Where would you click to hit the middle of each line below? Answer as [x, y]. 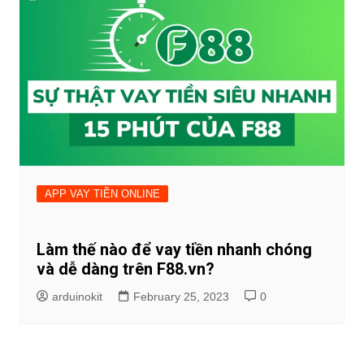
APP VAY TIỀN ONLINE [102, 194]
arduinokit [77, 297]
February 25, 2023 [181, 297]
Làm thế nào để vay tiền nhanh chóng [174, 250]
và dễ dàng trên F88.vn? [125, 269]
